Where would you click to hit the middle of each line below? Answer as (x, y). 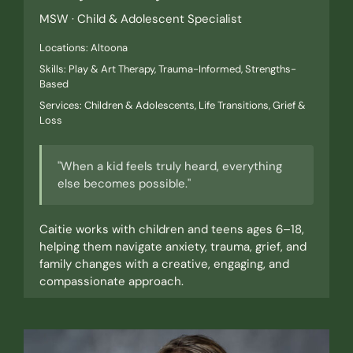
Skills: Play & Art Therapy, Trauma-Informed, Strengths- (167, 69)
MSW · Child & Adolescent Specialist (140, 19)
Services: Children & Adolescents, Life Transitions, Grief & (172, 106)
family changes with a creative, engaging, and (164, 264)
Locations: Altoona (83, 48)
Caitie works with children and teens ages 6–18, (171, 230)
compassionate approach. (111, 282)
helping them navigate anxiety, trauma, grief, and (173, 247)
